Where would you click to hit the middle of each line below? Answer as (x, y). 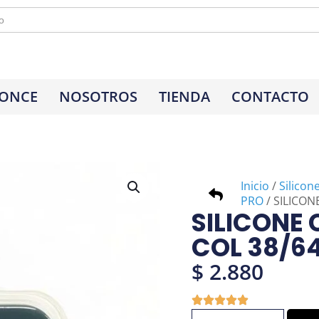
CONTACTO (270, 96)
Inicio (255, 185)
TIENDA (184, 96)
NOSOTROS (98, 96)
